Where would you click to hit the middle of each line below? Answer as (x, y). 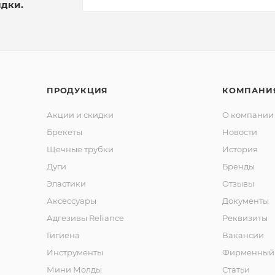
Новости (240, 132)
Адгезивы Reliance (85, 218)
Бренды (238, 166)
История (240, 149)
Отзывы (238, 184)
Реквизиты (245, 218)
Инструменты (75, 252)
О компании (248, 115)
